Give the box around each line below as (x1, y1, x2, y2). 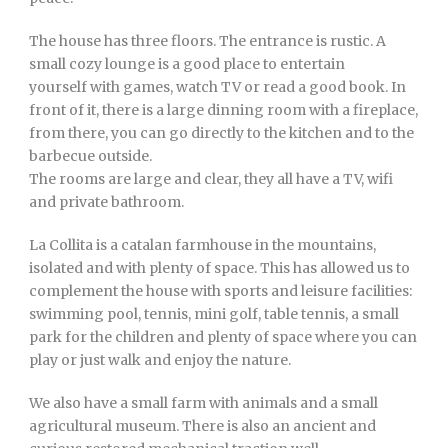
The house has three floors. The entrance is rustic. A (29, 32, 386, 50)
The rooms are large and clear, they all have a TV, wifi (29, 170, 393, 188)
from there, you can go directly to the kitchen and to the (29, 124, 414, 142)
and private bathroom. (29, 193, 184, 211)
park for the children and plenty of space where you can (29, 328, 417, 346)
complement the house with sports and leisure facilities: (29, 282, 412, 300)
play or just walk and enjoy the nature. (29, 351, 291, 369)
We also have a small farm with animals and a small (29, 394, 378, 412)
